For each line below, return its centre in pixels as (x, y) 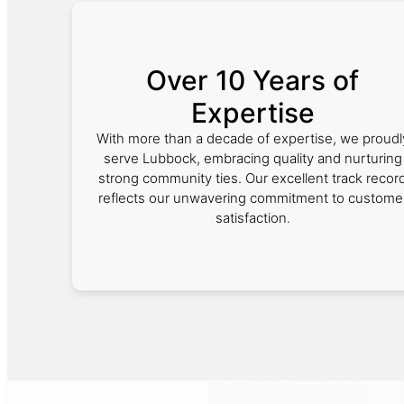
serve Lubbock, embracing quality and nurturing (252, 158)
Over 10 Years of (252, 80)
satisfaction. (252, 218)
